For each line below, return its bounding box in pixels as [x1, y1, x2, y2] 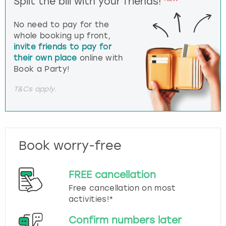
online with [77, 53, 123, 63]
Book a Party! [14, 64, 70, 74]
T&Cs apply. [14, 84, 57, 93]
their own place [14, 53, 77, 63]
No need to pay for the [14, 20, 109, 29]
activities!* [68, 195, 114, 204]
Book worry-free [19, 138, 122, 153]
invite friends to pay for [14, 42, 112, 51]
